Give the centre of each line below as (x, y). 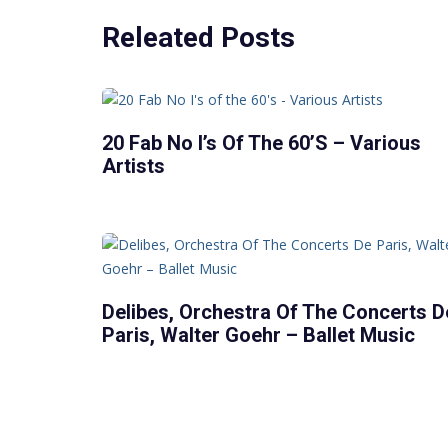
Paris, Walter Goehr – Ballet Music (258, 334)
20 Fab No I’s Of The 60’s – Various (261, 142)
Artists (133, 165)
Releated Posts (198, 37)
